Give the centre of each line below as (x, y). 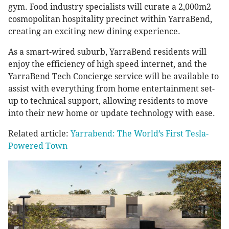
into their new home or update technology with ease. (112, 113)
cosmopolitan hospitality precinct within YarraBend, (110, 19)
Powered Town (38, 146)
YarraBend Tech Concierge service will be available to (113, 77)
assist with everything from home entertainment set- (111, 89)
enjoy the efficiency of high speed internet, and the (108, 64)
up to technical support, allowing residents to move (108, 101)
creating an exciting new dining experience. (94, 32)
